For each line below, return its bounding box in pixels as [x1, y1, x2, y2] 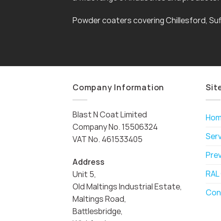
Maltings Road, [73, 193, 126, 204]
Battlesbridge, [73, 205, 123, 217]
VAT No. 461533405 [73, 133, 143, 145]
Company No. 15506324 [73, 121, 158, 132]
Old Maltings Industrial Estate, [73, 181, 182, 192]
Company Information [73, 82, 165, 93]
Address [73, 156, 105, 167]
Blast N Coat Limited [73, 109, 147, 120]
